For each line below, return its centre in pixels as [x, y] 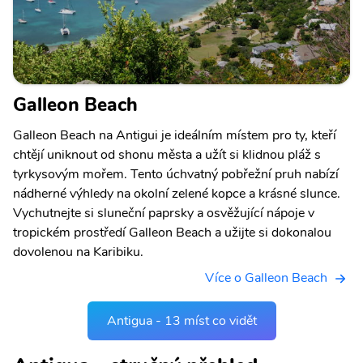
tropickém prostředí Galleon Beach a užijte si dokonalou [172, 232]
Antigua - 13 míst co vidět [181, 320]
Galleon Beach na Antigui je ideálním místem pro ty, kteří [175, 135]
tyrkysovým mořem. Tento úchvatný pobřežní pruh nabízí [176, 174]
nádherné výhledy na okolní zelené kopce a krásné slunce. [177, 193]
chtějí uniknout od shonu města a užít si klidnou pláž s [167, 154]
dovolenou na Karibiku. [78, 252]
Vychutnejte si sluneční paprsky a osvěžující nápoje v [164, 213]
